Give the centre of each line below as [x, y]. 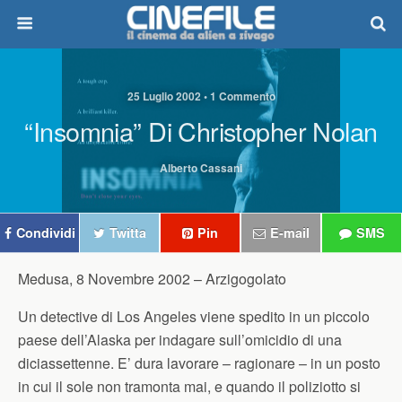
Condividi [45, 232]
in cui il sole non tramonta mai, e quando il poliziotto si [189, 386]
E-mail [289, 232]
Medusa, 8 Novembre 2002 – [112, 279]
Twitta [127, 232]
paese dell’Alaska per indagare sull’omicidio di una [180, 340]
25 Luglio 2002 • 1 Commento [201, 96]
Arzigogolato [246, 279]
